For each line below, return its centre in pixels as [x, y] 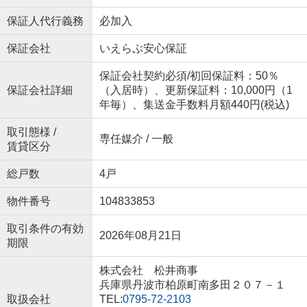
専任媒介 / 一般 [136, 139]
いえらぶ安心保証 [143, 49]
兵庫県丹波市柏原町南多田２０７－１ [194, 285]
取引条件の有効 [45, 229]
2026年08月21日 [140, 236]
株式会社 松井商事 [148, 271]
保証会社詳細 [39, 90]
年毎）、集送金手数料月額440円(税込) [194, 105]
